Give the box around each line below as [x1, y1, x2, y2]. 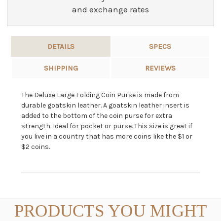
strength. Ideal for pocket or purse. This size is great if [21, 122, 192, 131]
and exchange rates [72, 4, 149, 15]
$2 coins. [21, 143, 50, 151]
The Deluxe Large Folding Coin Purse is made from [21, 91, 179, 100]
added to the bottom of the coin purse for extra [21, 111, 172, 120]
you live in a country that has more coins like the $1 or [21, 132, 192, 141]
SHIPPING [43, 64, 78, 73]
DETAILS [47, 42, 74, 51]
